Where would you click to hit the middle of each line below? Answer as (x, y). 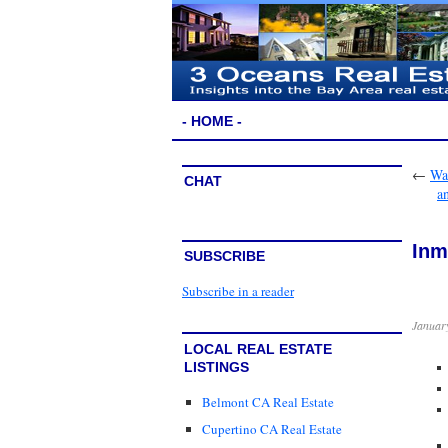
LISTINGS (216, 367)
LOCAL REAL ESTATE (258, 349)
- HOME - (212, 120)
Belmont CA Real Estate (268, 401)
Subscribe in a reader (238, 290)
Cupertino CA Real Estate (272, 428)
